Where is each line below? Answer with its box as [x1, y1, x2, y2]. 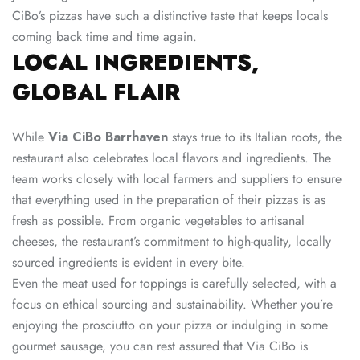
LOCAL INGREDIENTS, [12, 47, 259, 79]
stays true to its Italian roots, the [168, 128, 342, 147]
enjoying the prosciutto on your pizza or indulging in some [12, 316, 328, 335]
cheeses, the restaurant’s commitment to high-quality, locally [12, 232, 331, 252]
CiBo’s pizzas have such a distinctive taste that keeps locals [12, 6, 328, 26]
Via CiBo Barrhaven [48, 128, 168, 147]
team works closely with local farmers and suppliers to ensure [12, 170, 342, 189]
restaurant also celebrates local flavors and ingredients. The [12, 149, 331, 168]
